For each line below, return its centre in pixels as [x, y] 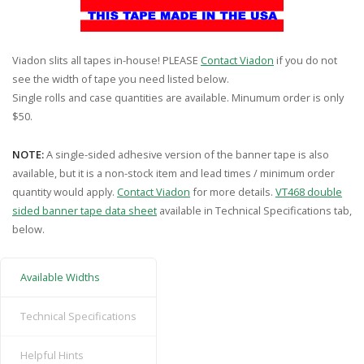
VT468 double [309, 191]
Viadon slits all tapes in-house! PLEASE [106, 60]
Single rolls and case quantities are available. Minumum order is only [178, 97]
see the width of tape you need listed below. [121, 78]
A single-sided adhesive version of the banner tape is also [186, 154]
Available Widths [60, 277]
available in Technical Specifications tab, [254, 210]
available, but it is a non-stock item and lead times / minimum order [173, 173]
